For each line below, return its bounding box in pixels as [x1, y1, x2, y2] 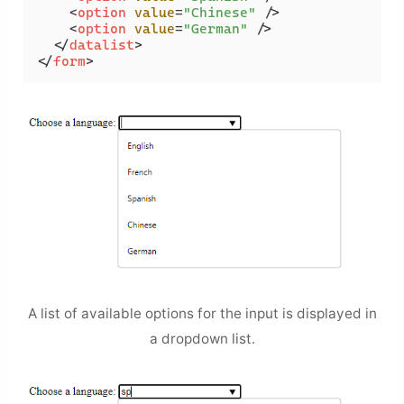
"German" [183, 20, 249, 37]
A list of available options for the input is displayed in [27, 304, 377, 322]
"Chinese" [183, 4, 257, 21]
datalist [69, 36, 135, 53]
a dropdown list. [149, 329, 255, 347]
